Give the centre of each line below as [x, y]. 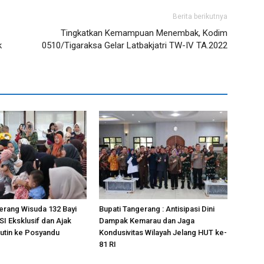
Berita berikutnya [200, 16]
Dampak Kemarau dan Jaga [147, 220]
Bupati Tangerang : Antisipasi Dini [157, 209]
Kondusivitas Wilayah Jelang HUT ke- [163, 232]
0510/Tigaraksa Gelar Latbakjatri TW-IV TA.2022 [135, 45]
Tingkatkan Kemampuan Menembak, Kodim [144, 33]
